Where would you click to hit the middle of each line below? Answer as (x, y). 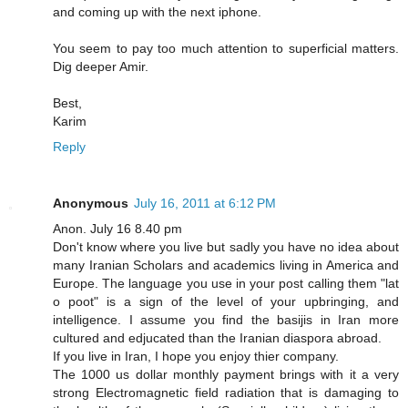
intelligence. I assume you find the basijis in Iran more (226, 319)
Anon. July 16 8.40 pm (117, 228)
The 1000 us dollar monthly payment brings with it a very (226, 374)
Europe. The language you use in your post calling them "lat (226, 283)
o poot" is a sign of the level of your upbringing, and (226, 301)
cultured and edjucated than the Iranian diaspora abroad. (217, 337)
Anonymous (91, 203)
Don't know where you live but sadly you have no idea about (226, 246)
